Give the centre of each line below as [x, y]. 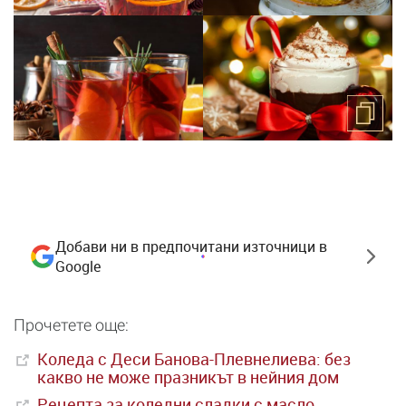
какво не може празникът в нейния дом [188, 377]
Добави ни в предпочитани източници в [191, 247]
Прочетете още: [71, 325]
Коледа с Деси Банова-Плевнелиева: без [194, 359]
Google [78, 267]
